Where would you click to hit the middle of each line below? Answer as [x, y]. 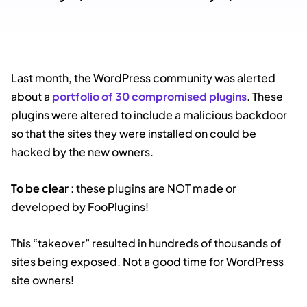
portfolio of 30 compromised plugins [149, 96]
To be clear [41, 188]
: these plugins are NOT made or [153, 188]
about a [32, 96]
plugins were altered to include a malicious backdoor [149, 115]
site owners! [42, 280]
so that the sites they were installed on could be [134, 133]
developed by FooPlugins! [80, 207]
